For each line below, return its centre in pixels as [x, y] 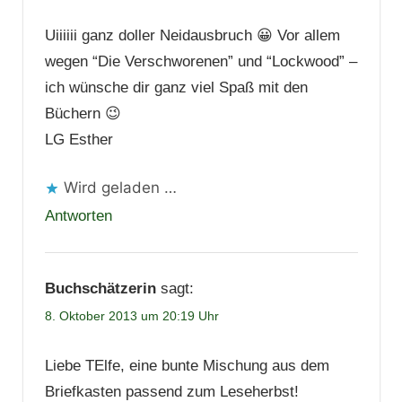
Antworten [78, 216]
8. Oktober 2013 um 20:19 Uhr [131, 316]
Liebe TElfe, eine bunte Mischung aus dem [187, 366]
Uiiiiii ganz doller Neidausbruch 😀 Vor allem [192, 35]
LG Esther [79, 139]
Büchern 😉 [83, 113]
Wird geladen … [120, 188]
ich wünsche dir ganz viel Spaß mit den [176, 87]
